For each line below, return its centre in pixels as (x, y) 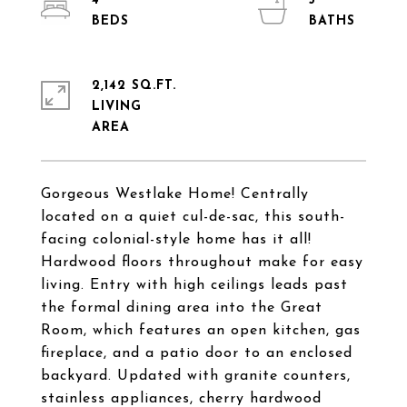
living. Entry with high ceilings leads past (194, 285)
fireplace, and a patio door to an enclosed (197, 353)
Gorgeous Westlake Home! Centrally (175, 194)
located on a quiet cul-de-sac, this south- (193, 217)
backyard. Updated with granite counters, (196, 376)
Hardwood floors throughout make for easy (202, 263)
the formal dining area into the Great (182, 308)
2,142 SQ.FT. (134, 86)
